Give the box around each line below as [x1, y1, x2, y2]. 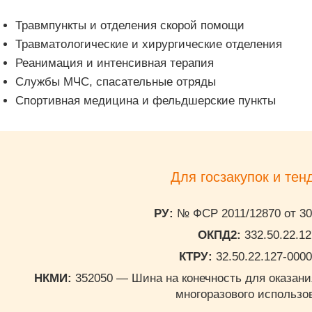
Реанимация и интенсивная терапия [15, 56, 214, 70]
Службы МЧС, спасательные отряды [15, 75, 216, 88]
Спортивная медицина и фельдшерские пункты [15, 94, 276, 107]
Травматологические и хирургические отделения [15, 38, 282, 51]
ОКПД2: [198, 228, 242, 242]
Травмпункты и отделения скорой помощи [15, 19, 244, 32]
